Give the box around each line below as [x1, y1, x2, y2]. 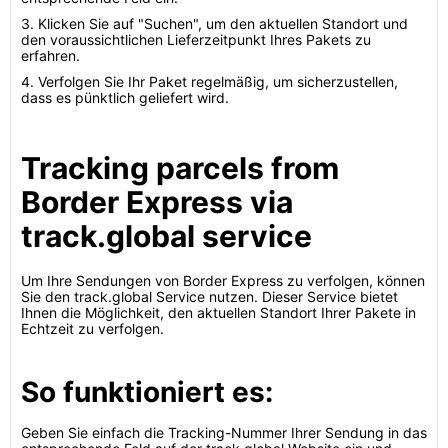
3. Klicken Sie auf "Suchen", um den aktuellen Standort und [21, 15, 408, 32]
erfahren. [21, 47, 80, 64]
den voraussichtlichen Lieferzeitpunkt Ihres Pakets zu [21, 31, 371, 48]
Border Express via [21, 184, 293, 220]
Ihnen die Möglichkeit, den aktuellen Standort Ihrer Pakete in [21, 304, 416, 321]
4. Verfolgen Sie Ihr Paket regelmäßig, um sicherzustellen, [21, 73, 398, 90]
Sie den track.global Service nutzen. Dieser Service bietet [21, 288, 398, 305]
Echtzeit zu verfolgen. [21, 320, 164, 337]
